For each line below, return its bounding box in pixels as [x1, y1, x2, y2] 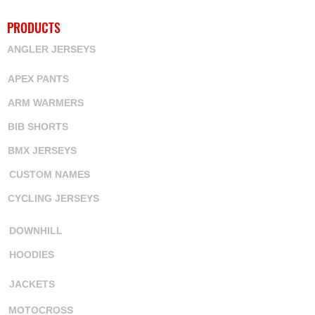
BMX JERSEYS [8, 145, 77, 156]
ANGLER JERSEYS [7, 44, 96, 55]
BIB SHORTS [8, 121, 68, 132]
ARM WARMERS [8, 97, 84, 108]
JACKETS [9, 278, 55, 290]
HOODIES [9, 249, 54, 260]
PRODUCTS [7, 18, 60, 37]
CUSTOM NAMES [9, 169, 90, 180]
